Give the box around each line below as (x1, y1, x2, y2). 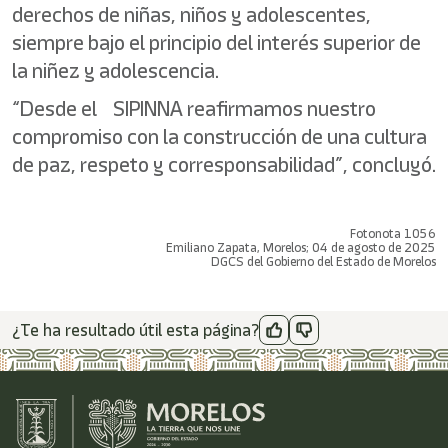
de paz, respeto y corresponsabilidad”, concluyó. (12, 150, 436, 179)
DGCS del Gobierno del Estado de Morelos (211, 253, 436, 270)
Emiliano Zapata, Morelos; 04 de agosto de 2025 (166, 239, 436, 256)
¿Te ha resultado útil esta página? (12, 318, 259, 342)
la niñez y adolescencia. (12, 56, 219, 85)
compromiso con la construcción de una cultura (12, 122, 427, 151)
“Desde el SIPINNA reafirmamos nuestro (12, 94, 376, 123)
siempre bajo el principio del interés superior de (12, 28, 421, 57)
